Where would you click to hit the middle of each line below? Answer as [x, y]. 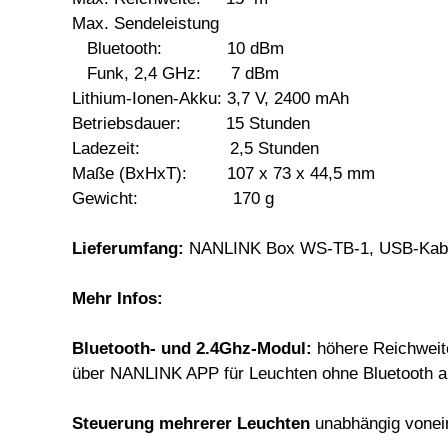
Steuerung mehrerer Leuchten [191, 423]
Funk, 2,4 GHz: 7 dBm [175, 73]
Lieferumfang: [128, 248]
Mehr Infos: [117, 298]
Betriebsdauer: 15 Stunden [191, 123]
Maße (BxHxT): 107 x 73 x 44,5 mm [223, 173]
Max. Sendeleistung [145, 23]
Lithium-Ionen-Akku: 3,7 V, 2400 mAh [210, 98]
